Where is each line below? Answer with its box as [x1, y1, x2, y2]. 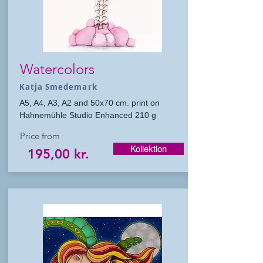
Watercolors [20, 60, 95, 77]
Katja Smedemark [19, 82, 97, 92]
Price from [20, 130, 60, 141]
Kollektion [130, 144, 167, 154]
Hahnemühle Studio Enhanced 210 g [19, 110, 156, 120]
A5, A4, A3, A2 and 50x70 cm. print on [19, 98, 160, 107]
